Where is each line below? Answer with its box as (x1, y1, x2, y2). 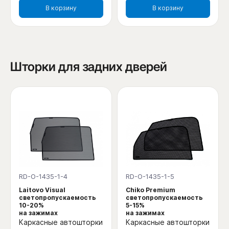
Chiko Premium (126, 186, 175, 194)
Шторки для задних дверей (10, 59, 167, 74)
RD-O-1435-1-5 (126, 172, 174, 181)
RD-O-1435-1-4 (19, 172, 67, 181)
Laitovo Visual (19, 186, 65, 194)
